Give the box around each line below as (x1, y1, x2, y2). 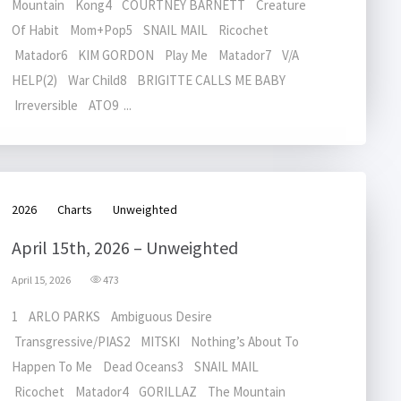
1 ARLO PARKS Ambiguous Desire (12, 308, 218, 325)
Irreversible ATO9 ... (12, 97, 132, 114)
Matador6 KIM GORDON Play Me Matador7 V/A (12, 47, 299, 64)
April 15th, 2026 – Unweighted (12, 236, 238, 259)
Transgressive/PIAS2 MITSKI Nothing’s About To (12, 333, 299, 350)
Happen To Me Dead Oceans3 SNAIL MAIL (12, 358, 264, 375)
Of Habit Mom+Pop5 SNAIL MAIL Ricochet (12, 21, 274, 38)
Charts (57, 201, 92, 218)
